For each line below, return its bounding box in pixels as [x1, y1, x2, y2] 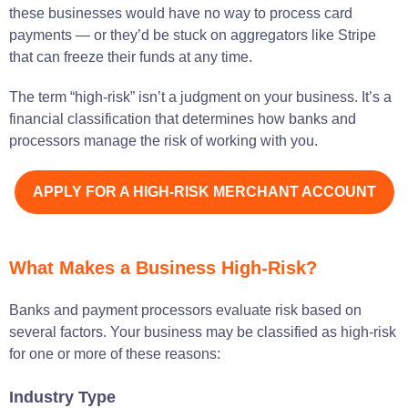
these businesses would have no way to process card [9, 5, 352, 21]
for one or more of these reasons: [9, 345, 220, 362]
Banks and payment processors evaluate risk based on [9, 301, 362, 318]
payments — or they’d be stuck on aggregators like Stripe [9, 26, 376, 43]
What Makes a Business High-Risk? [9, 257, 317, 278]
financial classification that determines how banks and [9, 110, 356, 127]
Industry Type [9, 387, 116, 406]
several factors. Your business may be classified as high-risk [9, 323, 396, 340]
